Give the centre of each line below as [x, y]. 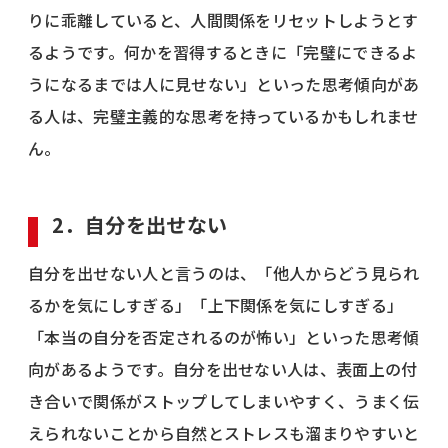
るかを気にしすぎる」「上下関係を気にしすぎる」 [216, 304]
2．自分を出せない [140, 224]
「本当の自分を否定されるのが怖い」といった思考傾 [224, 336]
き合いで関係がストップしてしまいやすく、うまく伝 [224, 400]
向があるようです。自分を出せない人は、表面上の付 [223, 368]
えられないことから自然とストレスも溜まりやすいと [224, 432]
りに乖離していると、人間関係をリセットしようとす [223, 19]
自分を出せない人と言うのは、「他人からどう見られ [224, 272]
